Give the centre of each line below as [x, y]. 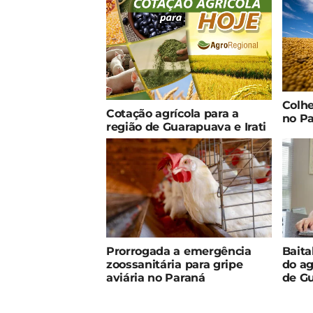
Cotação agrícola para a [173, 113]
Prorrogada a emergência [179, 252]
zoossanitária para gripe [175, 265]
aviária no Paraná [156, 278]
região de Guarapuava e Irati [187, 126]
